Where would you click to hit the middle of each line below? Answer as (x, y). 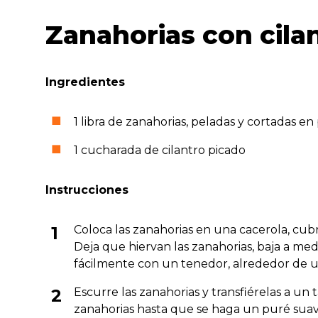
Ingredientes (85, 82)
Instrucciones (87, 190)
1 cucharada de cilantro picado (160, 150)
